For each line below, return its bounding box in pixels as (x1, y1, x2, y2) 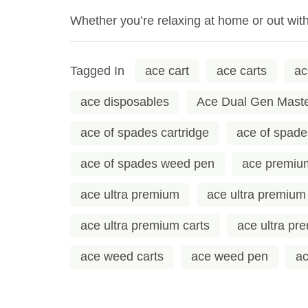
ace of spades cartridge (80, 125, 209, 140)
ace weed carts (80, 249, 164, 263)
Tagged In (70, 63, 124, 78)
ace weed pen (191, 249, 268, 263)
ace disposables (80, 94, 169, 109)
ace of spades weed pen (80, 156, 214, 170)
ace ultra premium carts (80, 218, 210, 232)
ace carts (217, 63, 267, 78)
